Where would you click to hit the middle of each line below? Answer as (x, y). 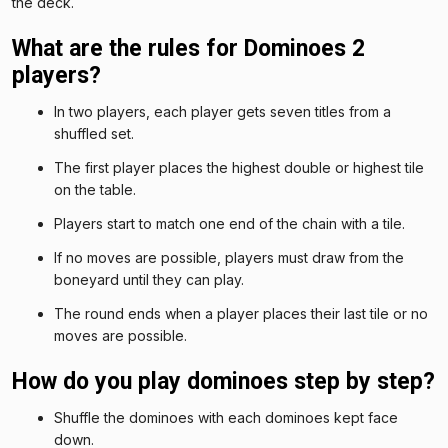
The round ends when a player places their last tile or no (241, 313)
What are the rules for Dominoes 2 (188, 48)
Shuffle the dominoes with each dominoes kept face (226, 417)
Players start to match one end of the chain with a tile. (229, 223)
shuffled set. (94, 133)
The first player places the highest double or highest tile (239, 167)
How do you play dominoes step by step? (223, 381)
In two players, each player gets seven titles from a (222, 111)
